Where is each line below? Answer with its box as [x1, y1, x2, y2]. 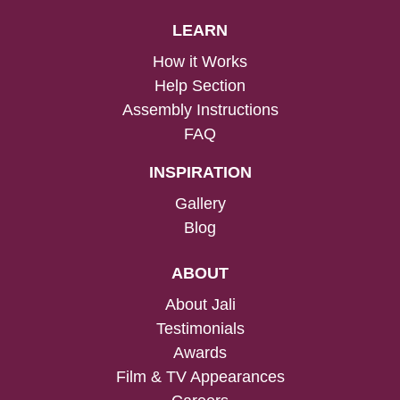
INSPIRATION [148, 162, 252, 181]
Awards [173, 343, 227, 362]
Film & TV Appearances [115, 367, 285, 386]
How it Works [153, 52, 247, 71]
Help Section [154, 76, 246, 95]
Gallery [174, 194, 226, 212]
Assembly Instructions [121, 100, 279, 119]
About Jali [164, 295, 236, 313]
